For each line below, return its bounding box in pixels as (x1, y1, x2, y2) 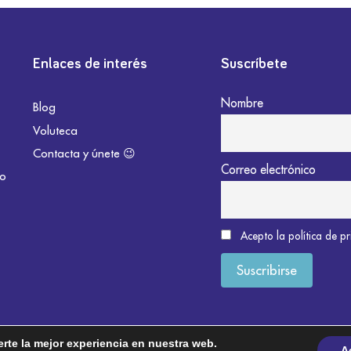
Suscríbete (221, 56, 288, 72)
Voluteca (33, 122, 78, 138)
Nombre (221, 95, 263, 111)
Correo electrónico (221, 161, 316, 177)
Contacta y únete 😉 (33, 145, 136, 161)
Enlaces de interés (33, 56, 147, 72)
